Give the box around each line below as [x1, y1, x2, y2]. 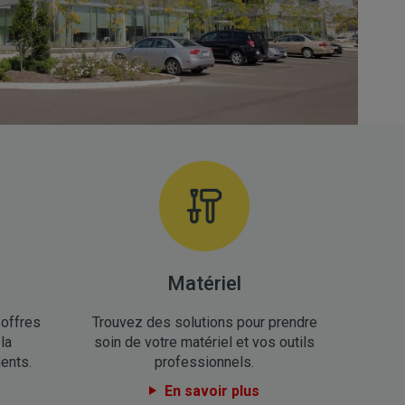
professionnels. [155, 353, 254, 371]
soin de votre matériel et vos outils [94, 334, 315, 351]
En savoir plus [165, 382, 259, 400]
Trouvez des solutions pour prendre [91, 314, 317, 331]
